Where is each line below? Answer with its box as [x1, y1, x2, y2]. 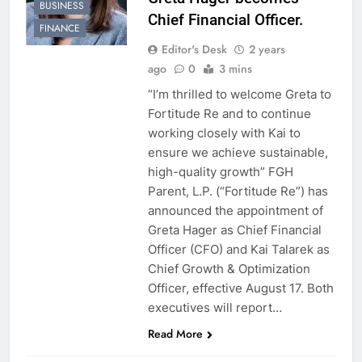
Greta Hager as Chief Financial [147, 221, 322, 238]
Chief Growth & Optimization [147, 260, 310, 276]
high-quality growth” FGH [147, 163, 293, 179]
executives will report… [147, 299, 282, 315]
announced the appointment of [147, 202, 323, 218]
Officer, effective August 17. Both [147, 280, 334, 296]
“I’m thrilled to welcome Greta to [147, 86, 331, 102]
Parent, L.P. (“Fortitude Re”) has [147, 183, 328, 199]
